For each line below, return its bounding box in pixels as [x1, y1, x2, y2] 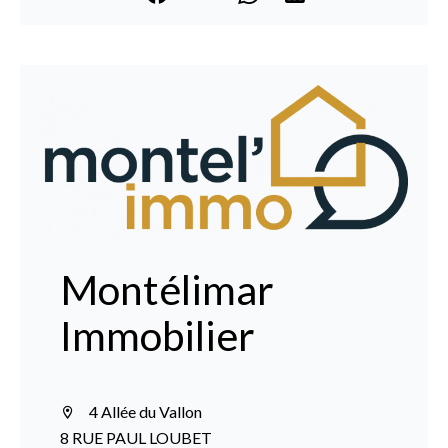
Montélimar [60, 265, 274, 315]
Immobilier [60, 311, 255, 361]
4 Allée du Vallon [86, 402, 202, 422]
